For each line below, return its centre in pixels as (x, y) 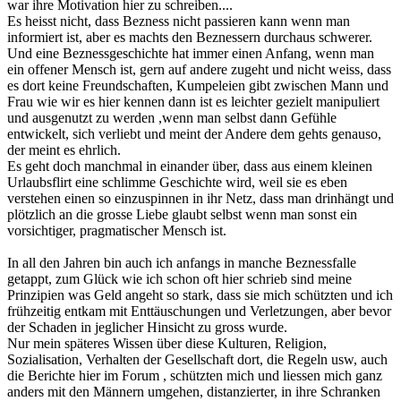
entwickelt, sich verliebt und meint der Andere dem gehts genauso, (194, 134)
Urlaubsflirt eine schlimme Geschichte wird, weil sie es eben (177, 183)
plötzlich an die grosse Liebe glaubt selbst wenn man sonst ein (182, 215)
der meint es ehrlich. (64, 150)
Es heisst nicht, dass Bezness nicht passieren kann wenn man (179, 21)
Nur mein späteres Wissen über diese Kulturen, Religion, (167, 344)
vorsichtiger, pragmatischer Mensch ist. (117, 231)
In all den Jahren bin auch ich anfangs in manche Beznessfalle (182, 263)
